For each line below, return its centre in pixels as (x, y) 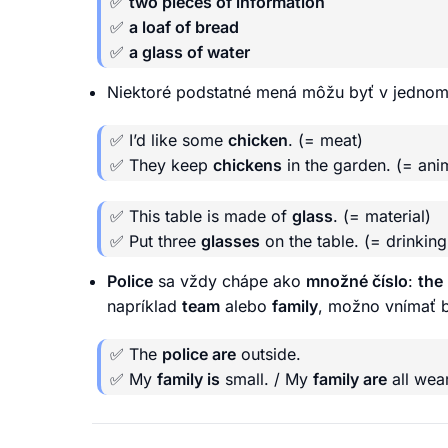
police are (199, 353)
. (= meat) (325, 139)
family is (188, 378)
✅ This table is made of (201, 215)
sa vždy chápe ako (229, 280)
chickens (247, 164)
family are (350, 378)
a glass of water (189, 51)
